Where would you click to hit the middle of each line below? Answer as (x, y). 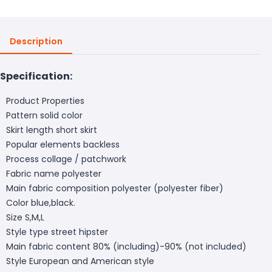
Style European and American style (80, 261)
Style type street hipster (57, 232)
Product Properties (45, 100)
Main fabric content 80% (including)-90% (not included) (126, 246)
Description (36, 41)
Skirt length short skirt (52, 130)
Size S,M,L (25, 217)
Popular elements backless (63, 144)
